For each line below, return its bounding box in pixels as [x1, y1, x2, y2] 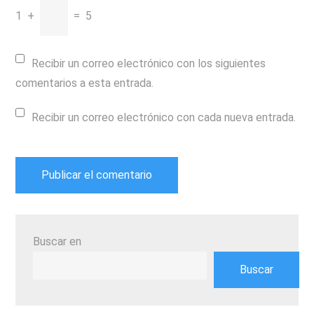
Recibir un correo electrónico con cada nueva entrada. [32, 111, 296, 124]
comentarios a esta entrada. [15, 76, 154, 90]
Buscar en [33, 235, 82, 248]
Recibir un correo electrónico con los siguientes [32, 57, 266, 70]
